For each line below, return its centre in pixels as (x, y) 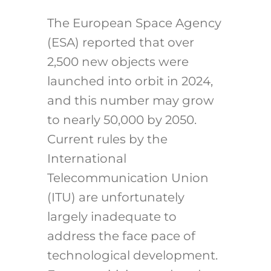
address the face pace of (121, 236)
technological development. (132, 256)
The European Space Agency (134, 23)
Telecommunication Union (128, 178)
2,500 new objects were (118, 62)
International (87, 159)
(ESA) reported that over (120, 43)
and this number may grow (130, 101)
